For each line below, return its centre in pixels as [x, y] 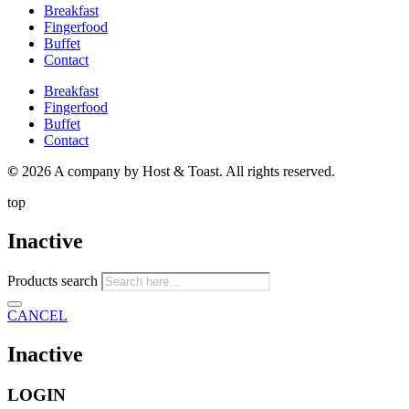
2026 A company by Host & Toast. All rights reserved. [177, 171]
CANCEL [37, 315]
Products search [54, 280]
